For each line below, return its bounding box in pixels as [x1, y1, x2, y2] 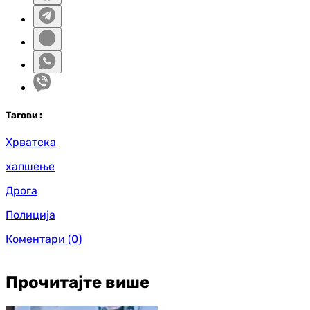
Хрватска [6, 136, 56, 149]
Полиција [6, 208, 55, 222]
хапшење [6, 160, 55, 174]
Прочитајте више [6, 273, 149, 293]
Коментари [6, 232, 65, 246]
